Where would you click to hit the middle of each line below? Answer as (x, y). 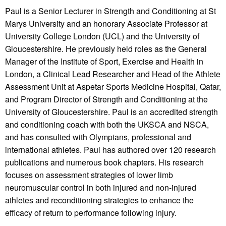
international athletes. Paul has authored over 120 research (110, 149)
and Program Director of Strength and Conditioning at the (106, 99)
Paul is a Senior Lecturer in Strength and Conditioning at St (110, 11)
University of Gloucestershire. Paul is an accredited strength (111, 111)
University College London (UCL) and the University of (102, 36)
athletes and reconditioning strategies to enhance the (99, 200)
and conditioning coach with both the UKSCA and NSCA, (107, 124)
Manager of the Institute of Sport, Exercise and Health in (104, 61)
